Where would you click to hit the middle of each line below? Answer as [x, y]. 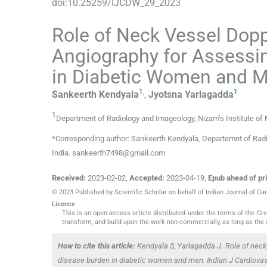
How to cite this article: [97, 246]
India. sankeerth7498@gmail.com [108, 153]
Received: [69, 178]
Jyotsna [165, 95]
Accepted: [147, 178]
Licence [63, 204]
